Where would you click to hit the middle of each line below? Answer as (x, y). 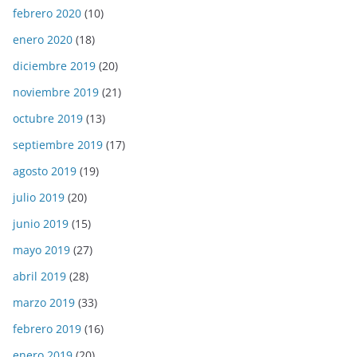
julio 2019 (39, 198)
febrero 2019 (47, 329)
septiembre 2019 (58, 145)
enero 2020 (43, 40)
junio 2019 (41, 224)
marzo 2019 (44, 303)
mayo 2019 (41, 250)
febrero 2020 (47, 14)
